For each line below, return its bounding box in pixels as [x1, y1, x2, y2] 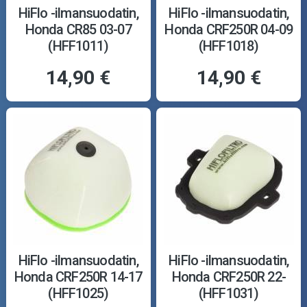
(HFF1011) [48, 37, 109, 54]
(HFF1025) [48, 284, 109, 302]
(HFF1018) [198, 37, 259, 54]
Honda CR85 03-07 [25, 21, 132, 38]
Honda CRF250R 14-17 [14, 268, 143, 285]
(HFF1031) [198, 284, 259, 302]
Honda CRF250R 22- [171, 268, 286, 285]
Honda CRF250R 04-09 [164, 21, 293, 38]
